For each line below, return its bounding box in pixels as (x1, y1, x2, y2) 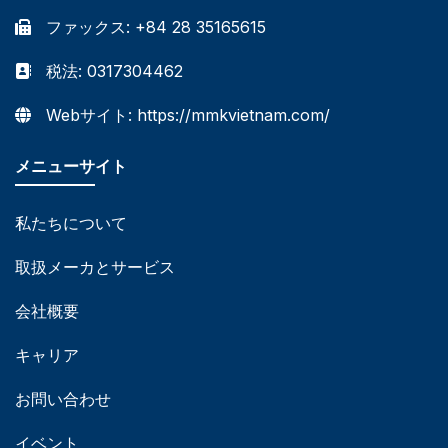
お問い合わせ (15, 389, 111, 410)
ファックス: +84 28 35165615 (46, 17, 266, 38)
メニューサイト (15, 156, 127, 177)
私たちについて (15, 213, 127, 234)
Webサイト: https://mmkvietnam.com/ (46, 105, 330, 126)
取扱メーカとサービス (15, 257, 175, 278)
